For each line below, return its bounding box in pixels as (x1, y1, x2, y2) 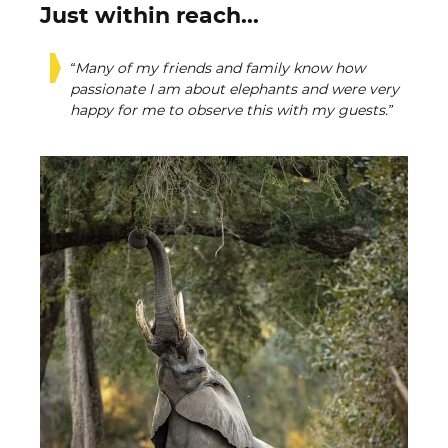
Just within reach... (40, 5, 259, 27)
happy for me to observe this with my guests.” (70, 104, 393, 118)
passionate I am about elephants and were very (70, 83, 399, 97)
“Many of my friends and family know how (70, 62, 365, 76)
